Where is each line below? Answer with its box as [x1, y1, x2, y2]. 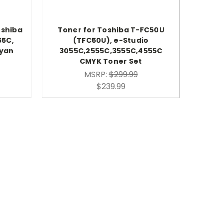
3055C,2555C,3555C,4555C [59, 45, 163, 56]
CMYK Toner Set [79, 56, 142, 66]
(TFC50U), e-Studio [73, 35, 149, 45]
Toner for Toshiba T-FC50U [57, 24, 164, 35]
